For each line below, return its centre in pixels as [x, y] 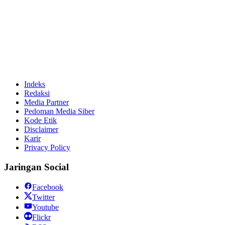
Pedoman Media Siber [59, 111]
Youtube [45, 207]
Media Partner [46, 102]
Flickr [41, 217]
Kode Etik [40, 120]
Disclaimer [41, 129]
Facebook [48, 187]
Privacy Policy [47, 147]
